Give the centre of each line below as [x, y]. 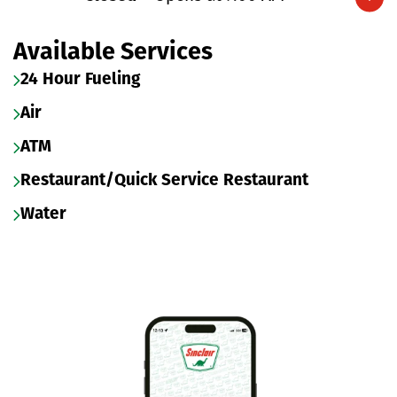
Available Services [113, 53]
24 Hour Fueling [80, 80]
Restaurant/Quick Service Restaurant [164, 181]
